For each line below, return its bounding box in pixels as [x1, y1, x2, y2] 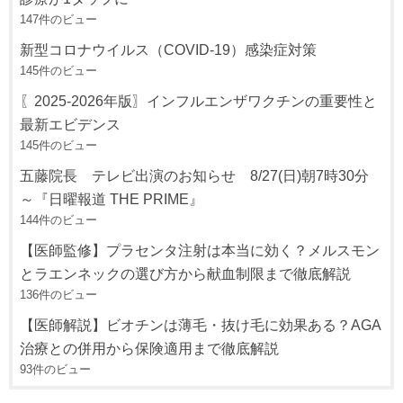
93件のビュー [20, 363, 92, 377]
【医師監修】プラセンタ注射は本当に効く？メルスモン [20, 242, 381, 259]
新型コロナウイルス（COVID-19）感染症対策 [20, 41, 318, 58]
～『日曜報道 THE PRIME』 [20, 191, 204, 208]
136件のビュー [20, 288, 98, 302]
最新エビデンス [20, 116, 121, 133]
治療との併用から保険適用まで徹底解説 [20, 340, 280, 357]
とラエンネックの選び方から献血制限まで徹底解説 [20, 265, 352, 282]
